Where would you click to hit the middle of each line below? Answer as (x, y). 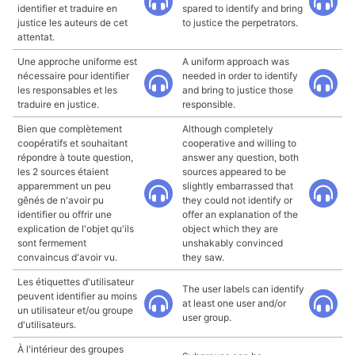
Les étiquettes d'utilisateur (76, 282)
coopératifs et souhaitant (73, 143)
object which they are (230, 229)
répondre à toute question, (75, 157)
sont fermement (52, 243)
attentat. (36, 37)
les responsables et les (67, 90)
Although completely (228, 129)
